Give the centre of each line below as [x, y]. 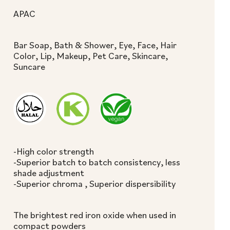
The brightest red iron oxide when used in [95, 215]
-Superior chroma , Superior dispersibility [94, 184]
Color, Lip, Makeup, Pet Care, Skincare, [91, 56]
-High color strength [54, 151]
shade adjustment [49, 173]
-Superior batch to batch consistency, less [97, 162]
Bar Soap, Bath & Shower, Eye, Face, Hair [95, 45]
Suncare [29, 66]
